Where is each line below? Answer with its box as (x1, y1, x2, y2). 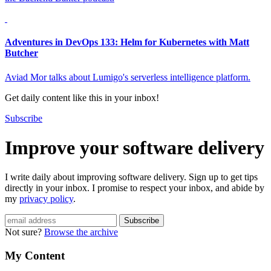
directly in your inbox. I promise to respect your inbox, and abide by (5, 183, 264, 194)
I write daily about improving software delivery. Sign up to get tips (5, 172, 258, 183)
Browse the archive (44, 227, 118, 238)
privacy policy (19, 194, 73, 204)
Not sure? (5, 227, 44, 238)
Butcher (5, 48, 38, 59)
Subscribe (5, 113, 42, 123)
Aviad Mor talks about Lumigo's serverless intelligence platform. (5, 71, 250, 82)
